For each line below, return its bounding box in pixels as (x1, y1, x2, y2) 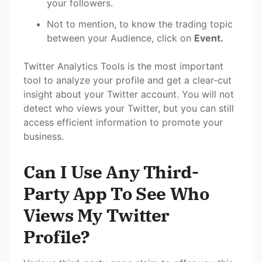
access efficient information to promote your (23, 116, 223, 128)
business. (23, 130, 64, 142)
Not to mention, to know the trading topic (47, 18, 233, 30)
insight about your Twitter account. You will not (23, 88, 234, 100)
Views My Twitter (23, 203, 170, 226)
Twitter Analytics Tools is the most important (23, 60, 223, 72)
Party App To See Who (23, 181, 209, 205)
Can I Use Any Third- (23, 160, 199, 183)
